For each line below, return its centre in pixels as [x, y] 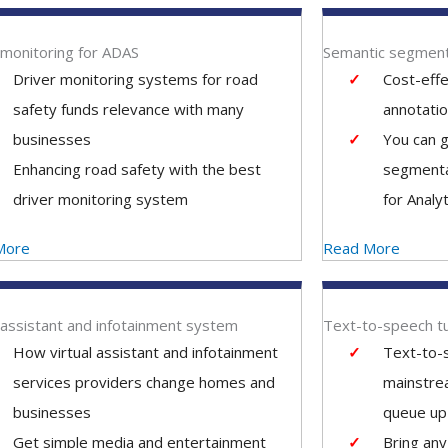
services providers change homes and [143, 382]
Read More [361, 248]
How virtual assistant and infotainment [145, 352]
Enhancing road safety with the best [136, 168]
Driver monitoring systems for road [135, 78]
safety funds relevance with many [128, 108]
